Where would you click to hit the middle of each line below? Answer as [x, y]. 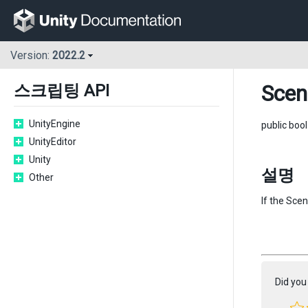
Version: [31, 56]
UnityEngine [55, 124]
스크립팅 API [62, 91]
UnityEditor [53, 142]
